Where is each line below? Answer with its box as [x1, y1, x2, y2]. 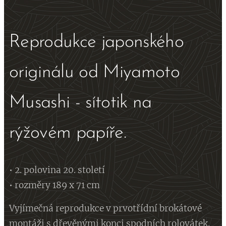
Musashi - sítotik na [9, 94, 152, 112]
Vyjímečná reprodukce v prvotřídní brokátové [9, 203, 202, 214]
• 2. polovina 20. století [9, 164, 105, 176]
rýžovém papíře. [9, 124, 126, 142]
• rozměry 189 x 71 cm [9, 180, 100, 191]
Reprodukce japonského [9, 33, 184, 51]
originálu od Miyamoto [9, 64, 180, 82]
